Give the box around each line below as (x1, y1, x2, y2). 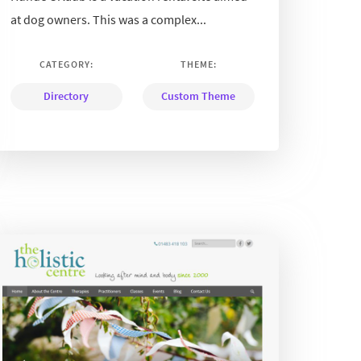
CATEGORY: (39, 57, 93, 70)
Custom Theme (161, 88, 236, 103)
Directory (44, 88, 89, 103)
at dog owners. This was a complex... (10, 10, 206, 27)
